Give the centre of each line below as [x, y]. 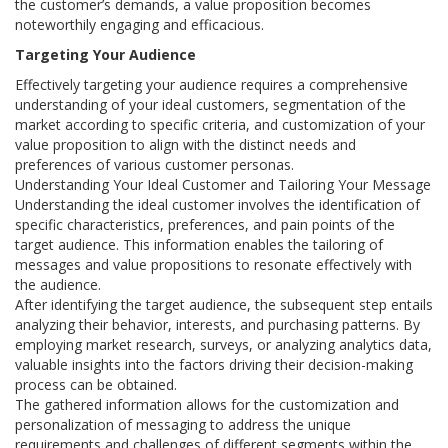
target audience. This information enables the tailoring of [199, 245]
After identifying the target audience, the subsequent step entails [224, 305]
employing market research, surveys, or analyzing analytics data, [223, 345]
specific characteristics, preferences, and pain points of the [205, 225]
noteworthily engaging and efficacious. [139, 25]
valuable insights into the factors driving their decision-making [214, 365]
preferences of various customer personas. [154, 165]
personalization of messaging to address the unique [183, 425]
